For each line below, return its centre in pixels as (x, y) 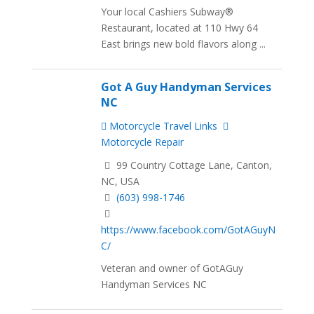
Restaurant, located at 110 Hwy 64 (180, 27)
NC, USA (121, 181)
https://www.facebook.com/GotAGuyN (189, 229)
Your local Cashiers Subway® (168, 11)
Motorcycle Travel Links (162, 125)
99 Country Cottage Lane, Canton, (193, 165)
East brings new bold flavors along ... (184, 43)
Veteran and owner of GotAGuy (172, 268)
